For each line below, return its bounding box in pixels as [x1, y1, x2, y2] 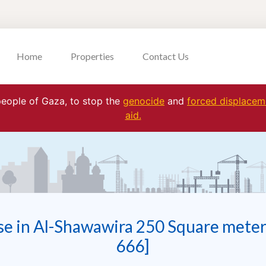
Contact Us [142, 50, 189, 62]
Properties [71, 50, 114, 62]
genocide [123, 95, 164, 107]
